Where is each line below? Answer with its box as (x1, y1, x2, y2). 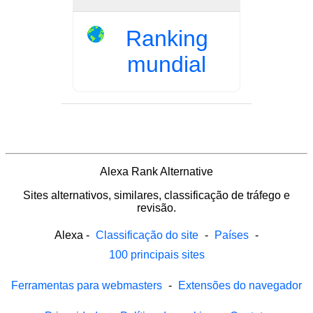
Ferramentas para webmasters (11, 279, 162, 291)
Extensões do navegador (178, 279, 302, 291)
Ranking (125, 25, 208, 51)
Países (214, 228, 249, 241)
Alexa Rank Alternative (100, 165, 213, 177)
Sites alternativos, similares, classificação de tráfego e (23, 189, 290, 201)
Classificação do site (96, 228, 198, 241)
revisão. (137, 201, 176, 214)
